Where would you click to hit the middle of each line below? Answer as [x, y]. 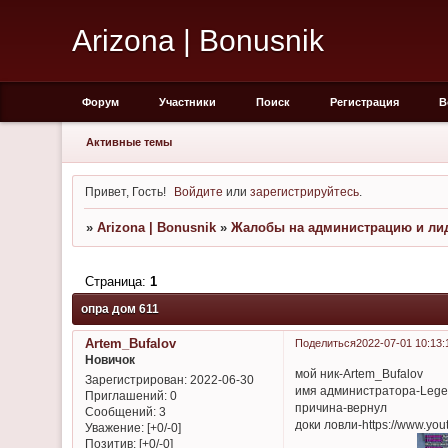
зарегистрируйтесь [305, 191]
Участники [187, 102]
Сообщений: [120, 412]
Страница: [117, 281]
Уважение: [114, 428]
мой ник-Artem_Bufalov [359, 373]
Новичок [109, 359]
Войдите [199, 191]
